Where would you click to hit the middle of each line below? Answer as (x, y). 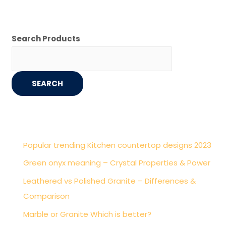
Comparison (46, 196)
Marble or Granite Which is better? (87, 214)
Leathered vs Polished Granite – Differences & (109, 181)
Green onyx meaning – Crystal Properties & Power (117, 163)
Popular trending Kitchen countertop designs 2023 (117, 145)
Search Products (46, 38)
